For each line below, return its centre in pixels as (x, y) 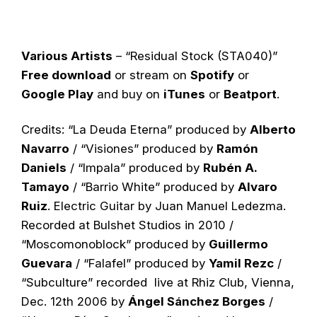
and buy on (128, 94)
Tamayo (45, 186)
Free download (66, 75)
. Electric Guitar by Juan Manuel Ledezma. (167, 206)
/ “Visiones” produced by (143, 148)
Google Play (57, 94)
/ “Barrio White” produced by (154, 186)
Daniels (44, 167)
